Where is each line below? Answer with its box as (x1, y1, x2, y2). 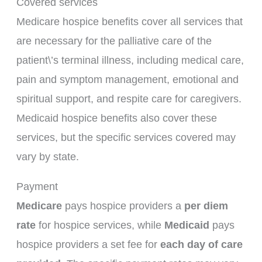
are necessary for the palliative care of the (16, 35, 212, 47)
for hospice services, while (35, 219, 164, 231)
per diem (184, 199, 228, 212)
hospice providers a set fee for (16, 238, 160, 250)
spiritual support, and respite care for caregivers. (16, 92, 242, 105)
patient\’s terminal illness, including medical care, (16, 54, 244, 66)
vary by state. (16, 150, 79, 163)
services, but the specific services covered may (16, 131, 236, 143)
